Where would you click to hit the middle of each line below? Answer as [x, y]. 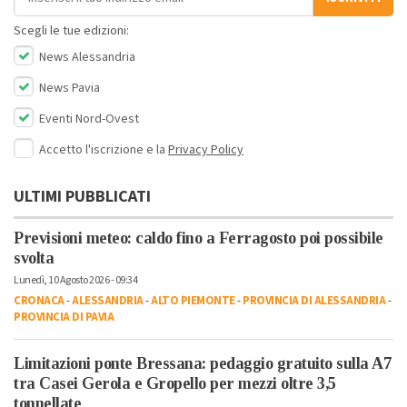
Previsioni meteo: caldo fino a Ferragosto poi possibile [199, 238]
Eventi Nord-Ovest [88, 119]
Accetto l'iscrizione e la [104, 150]
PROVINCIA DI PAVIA [64, 318]
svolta [34, 258]
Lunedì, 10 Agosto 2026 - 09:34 [75, 281]
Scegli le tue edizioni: [71, 31]
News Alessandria [86, 58]
